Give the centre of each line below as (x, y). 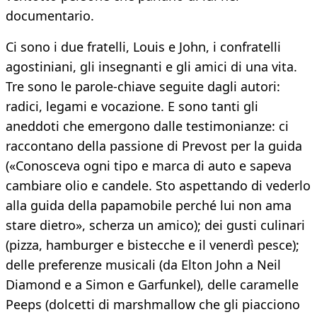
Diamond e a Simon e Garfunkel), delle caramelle (152, 285)
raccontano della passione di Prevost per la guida (154, 146)
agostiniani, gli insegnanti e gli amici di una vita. (151, 67)
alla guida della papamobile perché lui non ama (149, 206)
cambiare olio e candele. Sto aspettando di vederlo (158, 186)
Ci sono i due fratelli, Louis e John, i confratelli (143, 47)
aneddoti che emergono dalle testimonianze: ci (147, 126)
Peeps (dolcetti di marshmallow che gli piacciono (153, 305)
